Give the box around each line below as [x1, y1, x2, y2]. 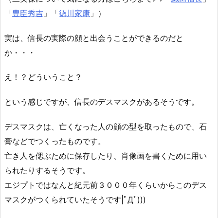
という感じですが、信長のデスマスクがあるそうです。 [4, 97, 199, 107]
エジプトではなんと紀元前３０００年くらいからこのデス [4, 180, 207, 190]
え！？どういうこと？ [4, 72, 82, 82]
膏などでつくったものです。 [4, 136, 106, 146]
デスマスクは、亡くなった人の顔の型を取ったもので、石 [4, 121, 207, 131]
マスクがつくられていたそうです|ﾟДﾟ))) [4, 194, 146, 204]
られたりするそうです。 [4, 165, 90, 175]
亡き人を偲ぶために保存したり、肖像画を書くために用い [4, 150, 207, 161]
